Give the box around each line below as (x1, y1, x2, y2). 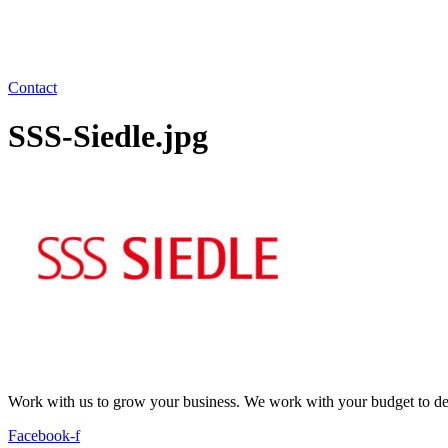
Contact (8, 78, 57, 96)
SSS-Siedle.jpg (8, 118, 208, 155)
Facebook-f (8, 426, 80, 444)
